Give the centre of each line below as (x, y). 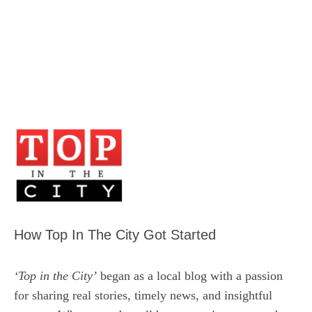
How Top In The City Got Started (115, 235)
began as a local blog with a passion (190, 276)
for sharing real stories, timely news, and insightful (143, 296)
